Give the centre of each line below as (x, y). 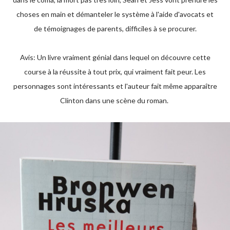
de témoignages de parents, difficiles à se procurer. (115, 28)
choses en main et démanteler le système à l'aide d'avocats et (115, 14)
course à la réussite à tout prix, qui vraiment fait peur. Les (115, 72)
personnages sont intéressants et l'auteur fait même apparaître (115, 86)
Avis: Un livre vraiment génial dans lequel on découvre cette (115, 57)
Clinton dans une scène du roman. (115, 100)
